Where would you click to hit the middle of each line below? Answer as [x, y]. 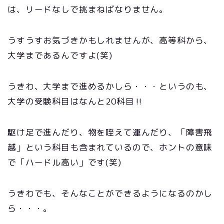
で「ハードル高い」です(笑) [64, 162]
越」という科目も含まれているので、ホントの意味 [110, 147]
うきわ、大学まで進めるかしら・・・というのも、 [110, 86]
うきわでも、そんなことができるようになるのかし [110, 193]
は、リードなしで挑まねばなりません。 [88, 9]
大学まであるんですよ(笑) [60, 55]
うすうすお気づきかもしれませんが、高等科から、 [110, 40]
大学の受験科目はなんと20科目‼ [80, 101]
